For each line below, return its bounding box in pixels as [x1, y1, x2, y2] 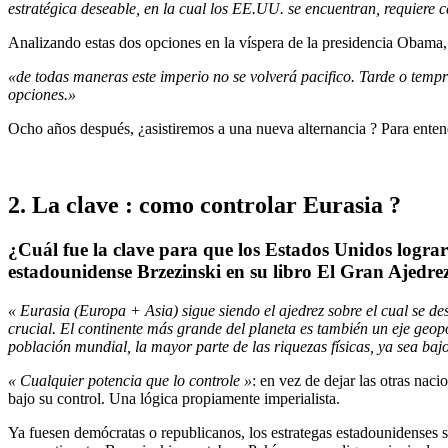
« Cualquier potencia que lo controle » [8, 371, 252, 389]
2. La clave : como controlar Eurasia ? [8, 192, 401, 219]
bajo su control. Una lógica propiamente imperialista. [8, 389, 340, 407]
